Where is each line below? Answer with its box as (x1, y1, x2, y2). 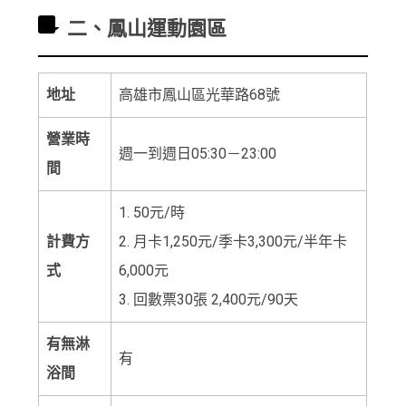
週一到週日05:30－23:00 (119, 144, 277, 162)
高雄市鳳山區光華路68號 (119, 85, 281, 103)
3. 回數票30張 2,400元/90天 (119, 290, 299, 308)
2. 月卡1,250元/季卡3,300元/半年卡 (119, 232, 348, 250)
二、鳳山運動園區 (67, 16, 227, 40)
